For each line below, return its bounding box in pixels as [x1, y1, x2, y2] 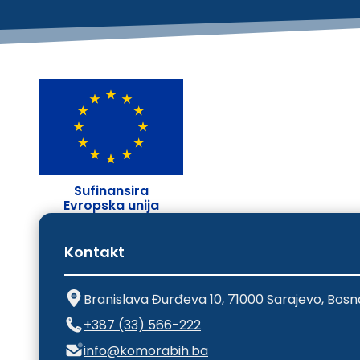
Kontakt [64, 241, 125, 262]
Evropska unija [63, 196, 159, 215]
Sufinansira [73, 182, 149, 201]
